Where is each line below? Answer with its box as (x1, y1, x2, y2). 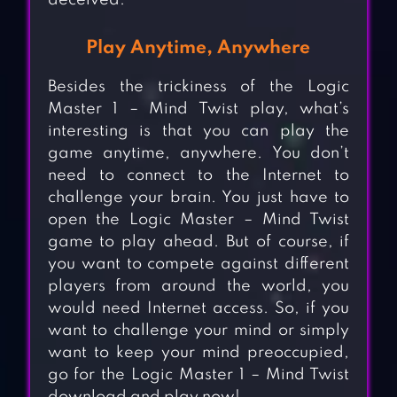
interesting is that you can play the (47, 123, 350, 140)
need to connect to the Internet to (47, 167, 350, 184)
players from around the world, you (47, 278, 350, 295)
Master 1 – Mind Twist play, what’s (47, 101, 350, 118)
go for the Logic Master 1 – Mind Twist (47, 367, 350, 384)
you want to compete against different (47, 256, 350, 273)
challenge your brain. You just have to (47, 190, 350, 206)
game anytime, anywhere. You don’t (47, 145, 350, 162)
